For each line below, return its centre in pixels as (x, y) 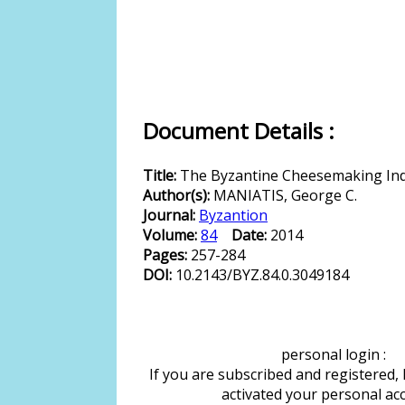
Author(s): (178, 195)
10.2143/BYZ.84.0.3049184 (262, 275)
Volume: (172, 235)
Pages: (167, 255)
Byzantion (233, 215)
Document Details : (239, 131)
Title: (161, 175)
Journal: (171, 215)
